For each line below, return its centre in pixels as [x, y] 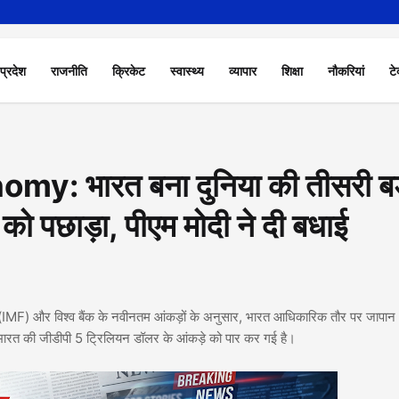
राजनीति [69, 70]
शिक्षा [293, 70]
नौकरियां [346, 70]
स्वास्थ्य [187, 70]
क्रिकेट [129, 70]
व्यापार [243, 70]
